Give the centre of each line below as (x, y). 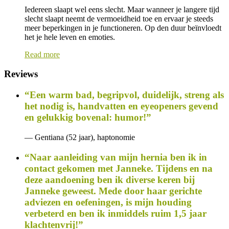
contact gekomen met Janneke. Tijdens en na (119, 168)
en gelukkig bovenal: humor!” (88, 118)
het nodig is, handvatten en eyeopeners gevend (121, 106)
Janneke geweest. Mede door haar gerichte (113, 191)
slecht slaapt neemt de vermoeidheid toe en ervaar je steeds (119, 18)
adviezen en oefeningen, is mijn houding (108, 202)
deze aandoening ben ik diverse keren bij (110, 179)
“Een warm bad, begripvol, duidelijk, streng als (124, 95)
